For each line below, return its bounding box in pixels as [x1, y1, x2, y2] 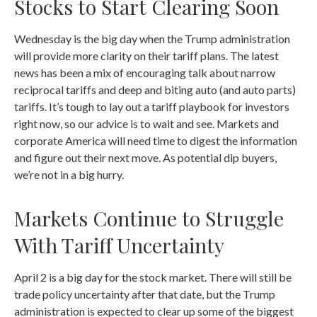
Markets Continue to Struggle [14, 204, 284, 231]
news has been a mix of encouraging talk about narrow [14, 66, 275, 79]
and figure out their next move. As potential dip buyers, [14, 151, 277, 164]
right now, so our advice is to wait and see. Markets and [14, 117, 279, 130]
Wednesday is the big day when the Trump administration [14, 32, 290, 45]
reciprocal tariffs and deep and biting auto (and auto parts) [14, 83, 296, 96]
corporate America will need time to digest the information [14, 134, 297, 147]
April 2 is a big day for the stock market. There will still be [14, 270, 292, 284]
